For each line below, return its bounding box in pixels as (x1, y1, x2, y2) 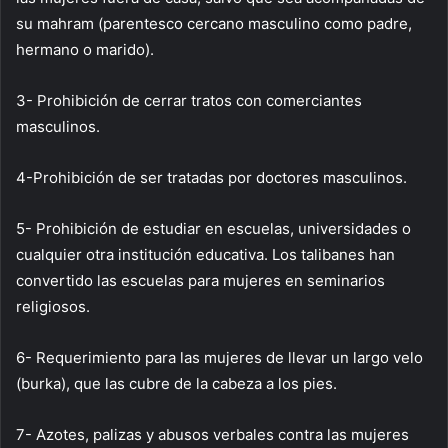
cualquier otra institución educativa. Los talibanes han (16, 245, 395, 265)
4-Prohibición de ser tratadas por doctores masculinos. (16, 168, 407, 188)
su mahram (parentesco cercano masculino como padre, (16, 14, 412, 34)
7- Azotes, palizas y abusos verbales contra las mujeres (16, 425, 409, 445)
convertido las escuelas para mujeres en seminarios (16, 271, 385, 291)
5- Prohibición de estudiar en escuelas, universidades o (16, 219, 411, 239)
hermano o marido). (16, 40, 154, 60)
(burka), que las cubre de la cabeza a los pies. (16, 374, 337, 394)
